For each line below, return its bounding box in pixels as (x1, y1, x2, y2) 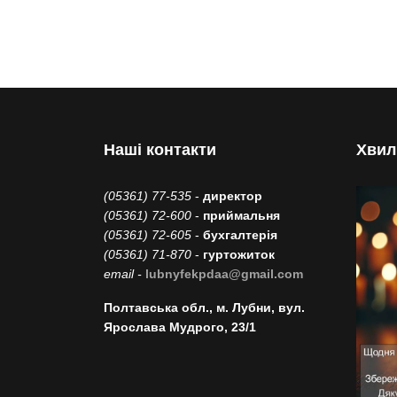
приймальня (203, 208, 280, 222)
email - (104, 267, 145, 281)
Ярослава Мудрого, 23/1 (104, 320, 256, 334)
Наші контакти (104, 141, 216, 159)
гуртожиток (203, 247, 275, 261)
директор (203, 189, 262, 203)
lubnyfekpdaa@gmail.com (145, 267, 303, 281)
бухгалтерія (203, 228, 277, 242)
